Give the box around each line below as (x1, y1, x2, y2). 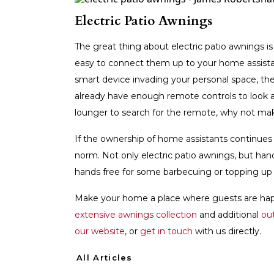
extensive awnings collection (75, 209, 197, 220)
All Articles (76, 253, 133, 262)
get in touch (140, 226, 193, 237)
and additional (197, 209, 261, 220)
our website (75, 226, 125, 237)
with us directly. (193, 226, 261, 237)
